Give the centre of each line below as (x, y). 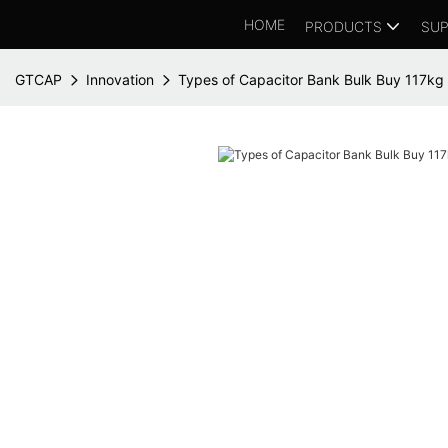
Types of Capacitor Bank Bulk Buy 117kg (311, 79)
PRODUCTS (343, 26)
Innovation (120, 79)
